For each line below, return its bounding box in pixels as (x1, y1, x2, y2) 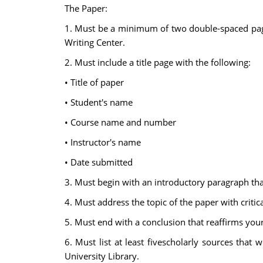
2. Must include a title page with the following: (64, 56, 251, 68)
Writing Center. (64, 36, 125, 48)
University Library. (64, 250, 139, 262)
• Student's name (64, 96, 133, 108)
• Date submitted (64, 156, 133, 168)
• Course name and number (64, 116, 176, 128)
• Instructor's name (64, 136, 141, 148)
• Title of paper (64, 76, 124, 88)
